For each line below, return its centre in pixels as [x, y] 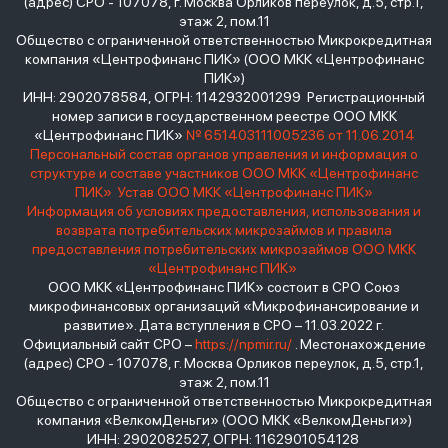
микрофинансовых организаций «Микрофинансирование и [224, 306]
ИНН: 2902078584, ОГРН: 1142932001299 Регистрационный [224, 97]
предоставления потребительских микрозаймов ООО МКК [224, 249]
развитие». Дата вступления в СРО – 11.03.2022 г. [224, 325]
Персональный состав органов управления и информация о [224, 154]
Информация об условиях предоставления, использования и [224, 211]
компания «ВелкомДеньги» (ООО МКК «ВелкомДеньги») [224, 420]
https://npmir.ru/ [243, 344]
